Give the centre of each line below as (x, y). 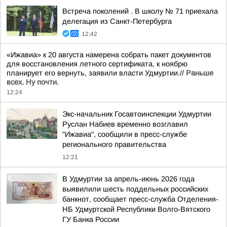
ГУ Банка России (91, 219)
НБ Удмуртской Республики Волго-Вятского (136, 209)
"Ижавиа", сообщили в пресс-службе (125, 134)
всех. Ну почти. (33, 82)
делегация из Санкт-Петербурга (117, 21)
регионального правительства (114, 144)
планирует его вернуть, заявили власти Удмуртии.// (96, 73)
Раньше (200, 73)
